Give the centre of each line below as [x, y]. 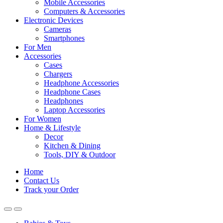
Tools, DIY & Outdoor [80, 155]
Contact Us [42, 180]
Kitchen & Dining [72, 146]
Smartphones [64, 38]
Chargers [58, 74]
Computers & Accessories [84, 11]
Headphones [63, 101]
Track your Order [51, 189]
